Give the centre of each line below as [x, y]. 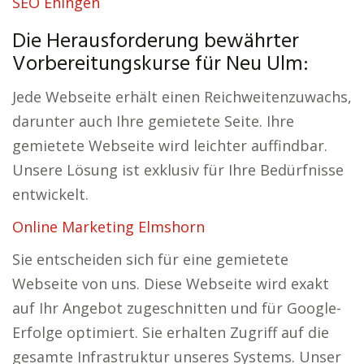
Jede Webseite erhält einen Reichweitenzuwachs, [182, 97]
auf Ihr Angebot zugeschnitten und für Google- [177, 308]
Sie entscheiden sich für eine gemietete [150, 259]
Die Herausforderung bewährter [156, 42]
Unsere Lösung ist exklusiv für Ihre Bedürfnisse [178, 170]
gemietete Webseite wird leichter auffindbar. [170, 145]
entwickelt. [50, 194]
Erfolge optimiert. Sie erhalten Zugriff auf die [171, 332]
